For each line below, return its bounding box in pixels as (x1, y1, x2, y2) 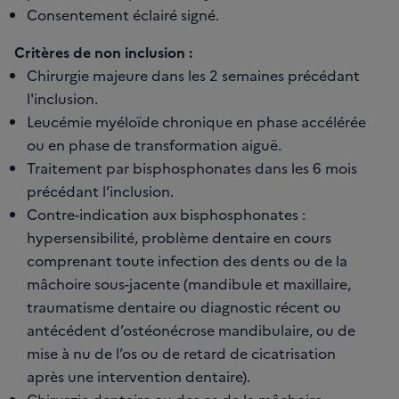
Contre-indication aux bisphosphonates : (27, 204, 305, 224)
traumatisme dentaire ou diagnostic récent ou (27, 297, 341, 317)
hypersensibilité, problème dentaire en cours (27, 227, 331, 248)
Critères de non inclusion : (14, 42, 192, 62)
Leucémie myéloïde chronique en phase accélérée (27, 111, 366, 132)
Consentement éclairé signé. (27, 4, 219, 25)
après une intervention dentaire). (27, 366, 250, 387)
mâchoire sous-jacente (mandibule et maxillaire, (27, 273, 351, 294)
